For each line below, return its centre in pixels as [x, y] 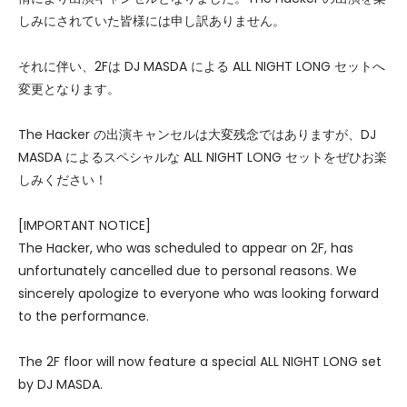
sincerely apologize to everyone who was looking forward [199, 294]
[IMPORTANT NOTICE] [84, 226]
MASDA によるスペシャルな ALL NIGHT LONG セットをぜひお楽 [203, 158]
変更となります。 [69, 89]
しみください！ [63, 180]
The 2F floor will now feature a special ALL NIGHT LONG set [200, 362]
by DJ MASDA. [60, 385]
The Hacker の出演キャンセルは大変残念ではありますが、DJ [197, 135]
